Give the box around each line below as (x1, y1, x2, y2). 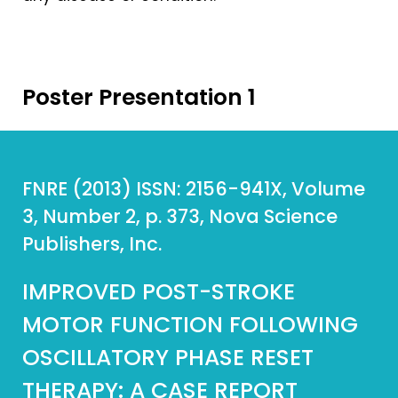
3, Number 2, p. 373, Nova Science (22, 203, 338, 229)
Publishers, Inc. (22, 231, 162, 257)
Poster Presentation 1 (22, 82, 256, 113)
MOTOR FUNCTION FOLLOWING (22, 309, 358, 340)
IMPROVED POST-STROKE (22, 276, 295, 307)
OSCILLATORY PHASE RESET (22, 342, 314, 373)
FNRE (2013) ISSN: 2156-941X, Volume (22, 176, 365, 202)
